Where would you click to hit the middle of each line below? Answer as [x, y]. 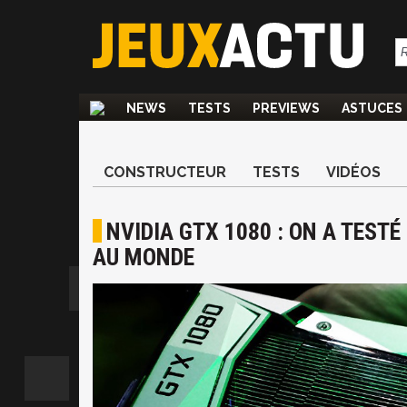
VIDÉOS [353, 172]
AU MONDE [144, 257]
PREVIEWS [286, 108]
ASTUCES [372, 108]
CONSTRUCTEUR [165, 172]
